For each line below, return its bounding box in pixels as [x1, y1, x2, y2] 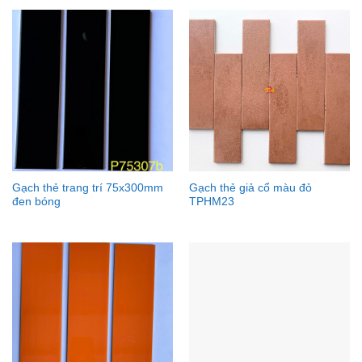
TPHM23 [188, 195, 234, 208]
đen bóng [11, 195, 61, 208]
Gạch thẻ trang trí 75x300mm [11, 181, 163, 194]
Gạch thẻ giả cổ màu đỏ [188, 181, 312, 194]
